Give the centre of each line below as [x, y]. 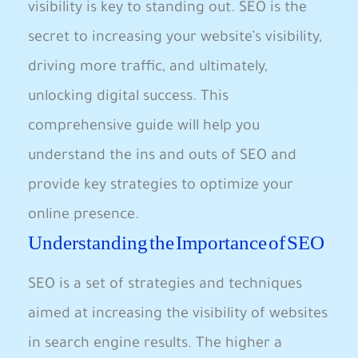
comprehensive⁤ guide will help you [144, 127]
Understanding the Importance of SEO [176, 243]
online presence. [84, 216]
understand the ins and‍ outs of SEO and [162, 157]
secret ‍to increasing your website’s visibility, [175, 38]
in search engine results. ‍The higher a [155, 344]
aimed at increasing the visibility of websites [178, 315]
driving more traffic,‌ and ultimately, [148, 68]
